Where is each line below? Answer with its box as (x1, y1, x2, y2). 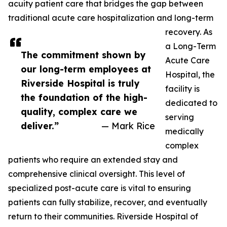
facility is (165, 84, 200, 94)
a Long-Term (165, 41, 216, 52)
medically (165, 126, 204, 137)
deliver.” (21, 120, 59, 132)
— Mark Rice (101, 120, 155, 132)
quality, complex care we (21, 106, 137, 118)
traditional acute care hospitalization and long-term (8, 13, 213, 23)
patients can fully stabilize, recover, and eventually (8, 197, 207, 208)
